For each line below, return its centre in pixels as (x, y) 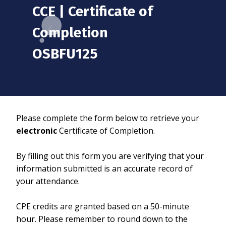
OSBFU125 (65, 54)
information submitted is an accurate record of (104, 169)
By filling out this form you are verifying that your (110, 156)
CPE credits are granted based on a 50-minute (103, 207)
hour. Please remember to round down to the (102, 219)
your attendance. (48, 181)
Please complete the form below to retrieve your (108, 118)
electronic (37, 131)
